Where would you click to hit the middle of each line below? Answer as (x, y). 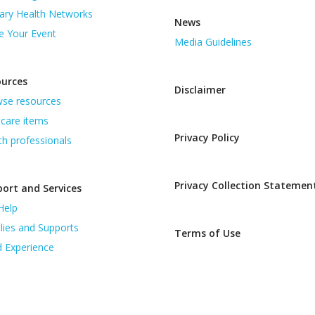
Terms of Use (207, 233)
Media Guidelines (213, 41)
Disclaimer (200, 89)
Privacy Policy (207, 137)
